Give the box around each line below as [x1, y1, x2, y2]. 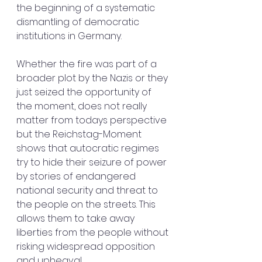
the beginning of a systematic [16, 1, 157, 15]
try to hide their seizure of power [16, 156, 169, 169]
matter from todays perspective [16, 113, 169, 127]
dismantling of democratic [16, 15, 142, 29]
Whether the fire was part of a [16, 57, 159, 71]
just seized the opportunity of [16, 85, 154, 99]
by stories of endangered [16, 170, 138, 183]
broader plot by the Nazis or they [16, 71, 170, 85]
